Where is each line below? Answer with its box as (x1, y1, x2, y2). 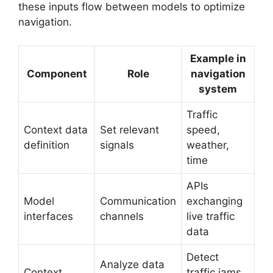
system (199, 82, 237, 95)
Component (26, 67, 87, 80)
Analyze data (100, 258, 165, 271)
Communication (100, 194, 176, 207)
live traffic (186, 210, 235, 222)
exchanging (186, 194, 243, 207)
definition (24, 138, 69, 151)
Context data (24, 123, 88, 136)
